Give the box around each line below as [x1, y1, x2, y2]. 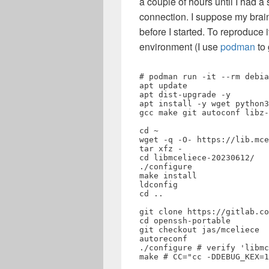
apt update [139, 81, 187, 90]
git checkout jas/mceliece [139, 225, 259, 234]
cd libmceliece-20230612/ [139, 153, 255, 162]
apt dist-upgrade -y [139, 90, 231, 99]
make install [139, 171, 197, 180]
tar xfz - [139, 144, 183, 153]
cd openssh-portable [139, 216, 231, 225]
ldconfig [139, 180, 178, 189]
